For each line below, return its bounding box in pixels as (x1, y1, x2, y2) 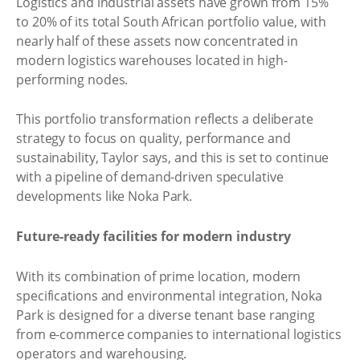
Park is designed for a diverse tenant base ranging (16, 306, 315, 324)
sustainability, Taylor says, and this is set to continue (16, 149, 329, 166)
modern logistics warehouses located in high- (16, 51, 288, 69)
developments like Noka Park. (16, 187, 193, 205)
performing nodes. (16, 70, 129, 88)
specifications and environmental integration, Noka (16, 287, 322, 305)
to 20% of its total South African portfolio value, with (16, 12, 326, 31)
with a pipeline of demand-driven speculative (16, 168, 284, 186)
